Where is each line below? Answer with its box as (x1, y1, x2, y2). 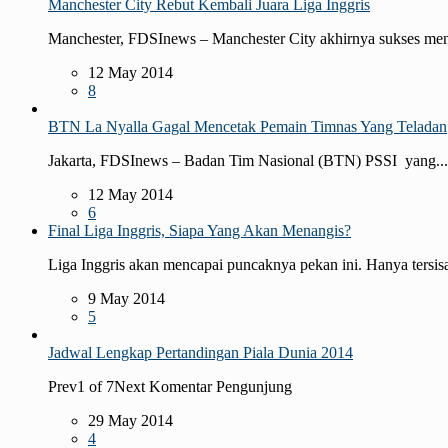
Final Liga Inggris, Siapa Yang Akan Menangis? (48, 221, 351, 239)
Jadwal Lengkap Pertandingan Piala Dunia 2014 (48, 343, 353, 361)
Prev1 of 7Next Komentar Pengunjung (48, 377, 292, 395)
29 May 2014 (88, 411, 173, 429)
